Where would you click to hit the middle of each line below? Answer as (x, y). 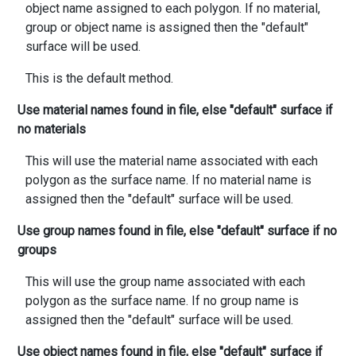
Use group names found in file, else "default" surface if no (177, 230)
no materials (52, 129)
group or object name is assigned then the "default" (167, 27)
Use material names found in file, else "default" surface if (175, 110)
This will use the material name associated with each (172, 161)
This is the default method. (99, 78)
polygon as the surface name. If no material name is (168, 180)
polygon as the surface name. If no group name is (162, 300)
